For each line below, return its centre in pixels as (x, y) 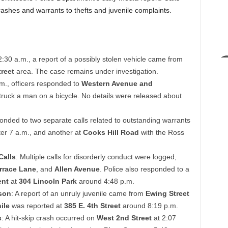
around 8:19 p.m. (149, 206)
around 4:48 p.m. (105, 181)
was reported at (37, 206)
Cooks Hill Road (111, 133)
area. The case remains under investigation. (86, 72)
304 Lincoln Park (48, 181)
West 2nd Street (124, 218)
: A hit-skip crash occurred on (49, 218)
